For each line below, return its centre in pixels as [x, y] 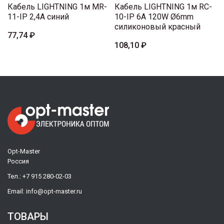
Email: [17, 191]
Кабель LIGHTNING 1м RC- [163, 7]
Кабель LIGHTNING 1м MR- [57, 7]
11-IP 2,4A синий [38, 17]
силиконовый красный [157, 27]
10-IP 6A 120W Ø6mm [154, 17]
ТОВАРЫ [28, 217]
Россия [18, 161]
